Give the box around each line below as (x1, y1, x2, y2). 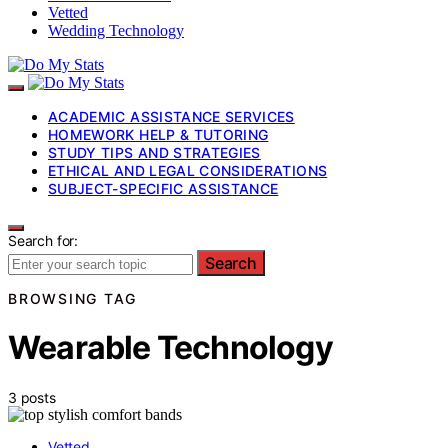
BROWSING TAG (8, 289, 137, 307)
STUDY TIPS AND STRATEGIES (48, 143, 261, 161)
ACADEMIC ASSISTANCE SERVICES (48, 107, 295, 125)
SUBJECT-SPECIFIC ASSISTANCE (48, 179, 279, 197)
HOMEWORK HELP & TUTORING (48, 125, 269, 143)
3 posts (8, 388, 56, 406)
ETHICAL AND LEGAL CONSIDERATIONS (48, 161, 328, 179)
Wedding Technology (48, 21, 184, 39)
